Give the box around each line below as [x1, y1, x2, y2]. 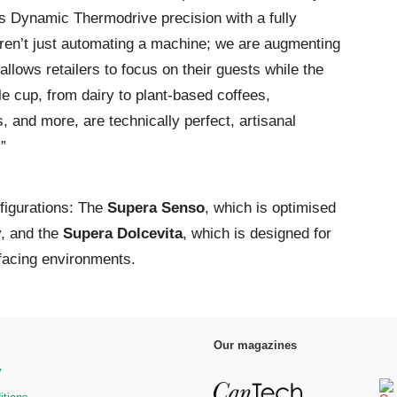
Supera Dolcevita [63, 225, 183, 243]
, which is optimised [205, 199, 336, 217]
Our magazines [213, 339, 297, 353]
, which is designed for [183, 225, 331, 243]
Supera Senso [107, 199, 205, 217]
